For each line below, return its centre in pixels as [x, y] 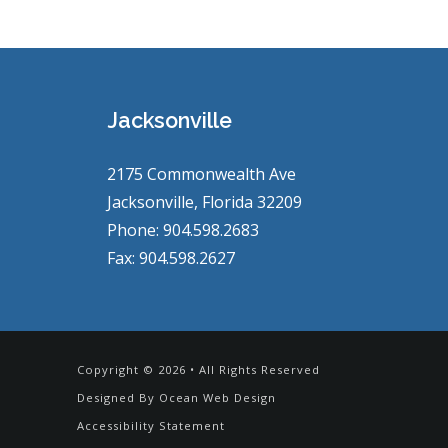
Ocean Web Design [217, 397]
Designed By [118, 397]
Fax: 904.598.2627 [171, 258]
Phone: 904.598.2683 [183, 230]
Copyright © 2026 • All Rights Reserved [198, 369]
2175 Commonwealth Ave [201, 174]
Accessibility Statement [151, 425]
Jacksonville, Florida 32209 [204, 202]
